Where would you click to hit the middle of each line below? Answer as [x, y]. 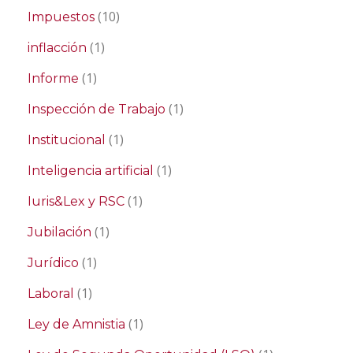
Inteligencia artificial [91, 171]
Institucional [67, 140]
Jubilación [59, 232]
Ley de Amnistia [76, 324]
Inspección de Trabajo [97, 109]
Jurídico [53, 263]
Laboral [51, 294]
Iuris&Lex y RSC [76, 201]
